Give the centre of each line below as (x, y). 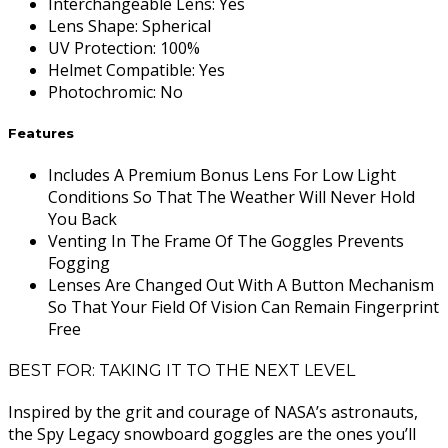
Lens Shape (91, 26)
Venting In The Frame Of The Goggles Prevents (226, 240)
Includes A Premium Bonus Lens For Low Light (222, 174)
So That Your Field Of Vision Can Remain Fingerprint (243, 306)
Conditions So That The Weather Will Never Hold (231, 196)
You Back (82, 218)
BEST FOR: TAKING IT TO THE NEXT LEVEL (181, 370)
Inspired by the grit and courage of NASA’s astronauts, (213, 412)
